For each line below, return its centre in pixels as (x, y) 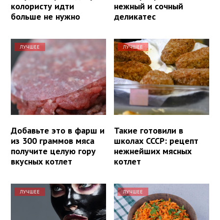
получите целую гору (53, 151)
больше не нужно (45, 16)
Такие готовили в (149, 130)
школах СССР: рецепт (156, 140)
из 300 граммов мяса (53, 140)
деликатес (135, 16)
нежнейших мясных (153, 151)
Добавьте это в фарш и (58, 130)
